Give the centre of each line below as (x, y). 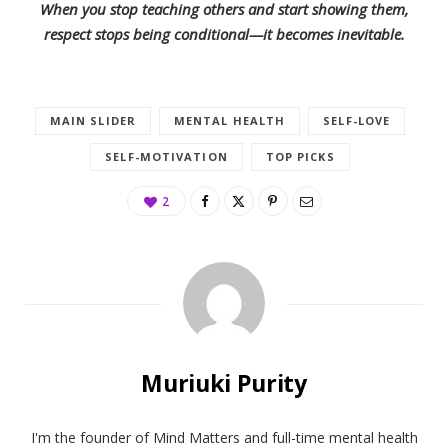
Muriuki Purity (224, 383)
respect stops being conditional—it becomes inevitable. (224, 34)
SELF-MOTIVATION (166, 157)
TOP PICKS (300, 157)
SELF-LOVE (357, 121)
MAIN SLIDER (92, 121)
